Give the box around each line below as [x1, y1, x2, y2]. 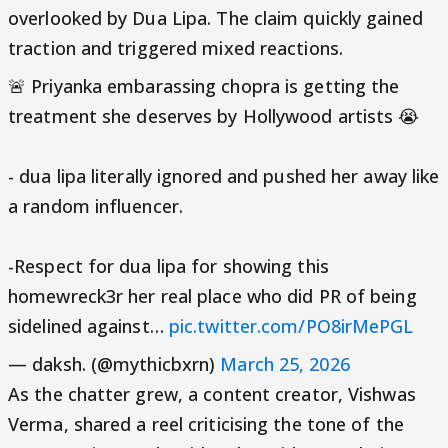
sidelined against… [8, 314, 169, 339]
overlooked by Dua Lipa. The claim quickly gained [8, 6, 423, 31]
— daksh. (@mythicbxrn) [8, 352, 221, 377]
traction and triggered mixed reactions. [8, 36, 343, 61]
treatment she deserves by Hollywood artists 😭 [8, 104, 420, 129]
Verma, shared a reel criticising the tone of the [8, 412, 404, 437]
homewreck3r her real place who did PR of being [8, 284, 417, 309]
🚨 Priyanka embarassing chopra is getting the [8, 74, 400, 99]
